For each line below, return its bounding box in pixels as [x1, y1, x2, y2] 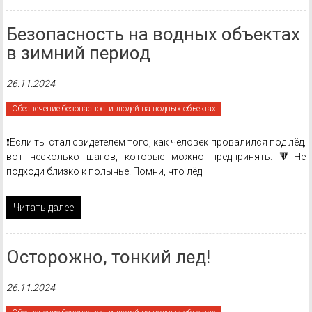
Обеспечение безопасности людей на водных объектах [11, 104, 216, 114]
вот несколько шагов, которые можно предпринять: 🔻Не [6, 151, 306, 162]
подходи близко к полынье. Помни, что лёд [6, 166, 202, 177]
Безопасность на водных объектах [6, 24, 300, 45]
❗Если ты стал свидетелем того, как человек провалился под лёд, [6, 136, 306, 148]
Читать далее [13, 202, 74, 213]
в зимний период [6, 42, 150, 63]
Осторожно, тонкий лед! [6, 247, 210, 267]
